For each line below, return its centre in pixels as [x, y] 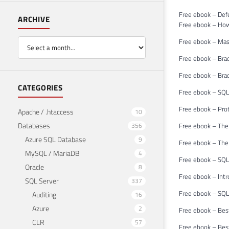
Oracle [35, 167]
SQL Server [42, 180]
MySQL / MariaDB [52, 153]
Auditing [44, 194]
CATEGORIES [40, 87]
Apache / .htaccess [46, 111]
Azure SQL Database [55, 139]
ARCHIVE [34, 19]
